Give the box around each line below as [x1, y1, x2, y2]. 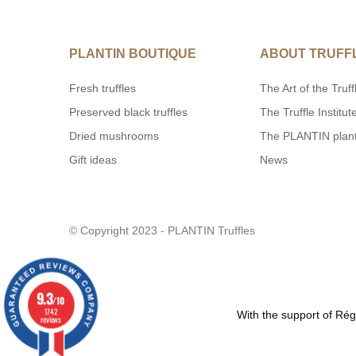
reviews [41, 313, 61, 326]
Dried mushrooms [69, 129, 159, 142]
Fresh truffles [69, 81, 136, 95]
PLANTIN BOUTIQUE [69, 46, 196, 60]
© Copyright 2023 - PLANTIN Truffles [69, 223, 255, 237]
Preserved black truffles [69, 105, 188, 118]
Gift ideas [69, 153, 117, 166]
